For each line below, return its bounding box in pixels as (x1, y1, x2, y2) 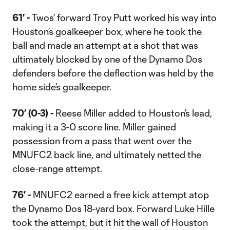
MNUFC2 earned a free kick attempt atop (31, 189, 209, 200)
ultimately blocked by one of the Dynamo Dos (12, 53, 202, 65)
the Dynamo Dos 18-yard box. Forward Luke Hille (12, 203, 215, 214)
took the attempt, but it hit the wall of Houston (12, 217, 208, 228)
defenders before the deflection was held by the (12, 67, 214, 79)
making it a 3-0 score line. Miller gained (12, 121, 176, 132)
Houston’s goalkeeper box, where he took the (12, 26, 202, 37)
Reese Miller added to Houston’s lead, (53, 107, 212, 119)
